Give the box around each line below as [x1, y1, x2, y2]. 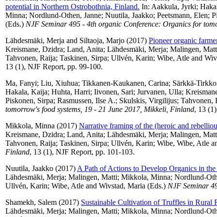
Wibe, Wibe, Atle [157, 139, 209, 147]
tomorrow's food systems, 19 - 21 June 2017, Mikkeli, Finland [5, 105, 194, 113]
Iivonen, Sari [94, 87, 133, 96]
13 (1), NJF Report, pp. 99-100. [5, 62, 103, 71]
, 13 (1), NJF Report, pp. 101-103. [30, 147, 135, 156]
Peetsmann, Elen [157, 11, 208, 19]
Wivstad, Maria [99, 181, 145, 190]
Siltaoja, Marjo [79, 36, 124, 45]
